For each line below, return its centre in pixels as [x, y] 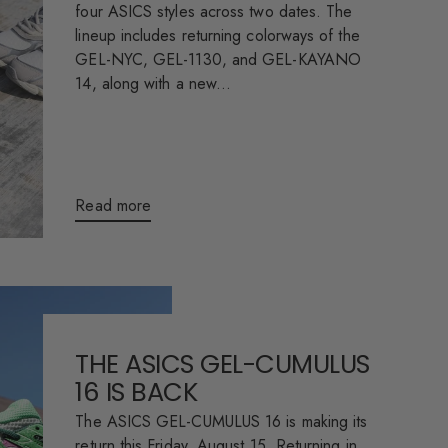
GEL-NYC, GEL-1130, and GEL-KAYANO [218, 59]
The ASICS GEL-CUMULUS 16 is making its [221, 422]
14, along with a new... [153, 83]
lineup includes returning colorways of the [217, 35]
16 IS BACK [136, 392]
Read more [113, 205]
